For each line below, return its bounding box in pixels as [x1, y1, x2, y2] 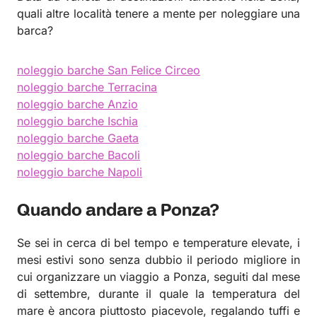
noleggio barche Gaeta [17, 131, 139, 145]
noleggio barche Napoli [17, 165, 142, 179]
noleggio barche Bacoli [17, 148, 140, 162]
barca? [17, 23, 53, 38]
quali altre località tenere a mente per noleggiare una [17, 6, 300, 21]
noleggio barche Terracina [17, 80, 157, 94]
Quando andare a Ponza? [17, 200, 219, 222]
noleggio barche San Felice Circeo [17, 63, 200, 77]
